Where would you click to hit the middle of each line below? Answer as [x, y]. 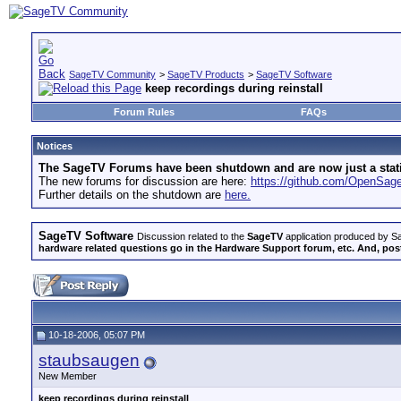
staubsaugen [89, 360]
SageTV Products [206, 74]
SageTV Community [112, 74]
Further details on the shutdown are [132, 195]
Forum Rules [144, 112]
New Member [68, 376]
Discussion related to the [192, 236]
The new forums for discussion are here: [145, 181]
